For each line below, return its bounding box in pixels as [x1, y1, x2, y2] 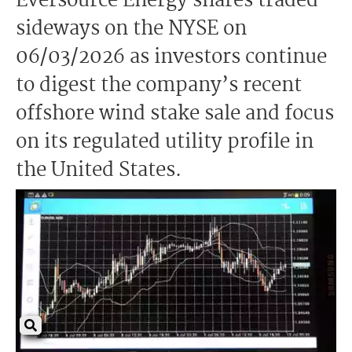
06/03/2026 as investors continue [16, 42, 327, 73]
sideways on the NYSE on [16, 13, 247, 45]
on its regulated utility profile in [16, 126, 313, 158]
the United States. [16, 155, 181, 186]
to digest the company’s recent [16, 70, 302, 101]
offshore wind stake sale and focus [16, 98, 334, 130]
